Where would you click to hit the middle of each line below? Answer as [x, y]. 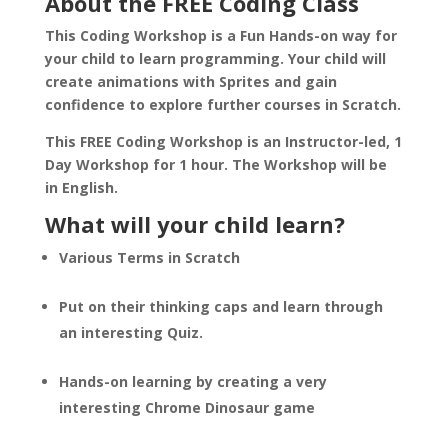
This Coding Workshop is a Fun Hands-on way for [220, 35]
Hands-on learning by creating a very [192, 381]
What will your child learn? [194, 224]
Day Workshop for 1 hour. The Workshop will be [215, 164]
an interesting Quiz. [130, 332]
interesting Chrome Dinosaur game [186, 407]
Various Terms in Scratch [149, 257]
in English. [81, 187]
